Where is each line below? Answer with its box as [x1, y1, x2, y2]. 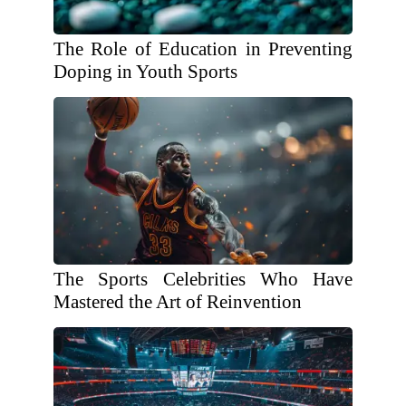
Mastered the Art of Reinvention [53, 291, 302, 313]
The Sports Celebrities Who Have [53, 268, 353, 290]
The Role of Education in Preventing [53, 38, 353, 60]
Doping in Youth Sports [53, 61, 237, 82]
